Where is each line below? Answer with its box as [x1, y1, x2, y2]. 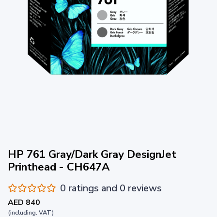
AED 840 [8, 197, 40, 208]
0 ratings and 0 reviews [60, 181, 162, 195]
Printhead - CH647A [8, 159, 110, 174]
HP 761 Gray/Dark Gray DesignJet [8, 147, 176, 162]
